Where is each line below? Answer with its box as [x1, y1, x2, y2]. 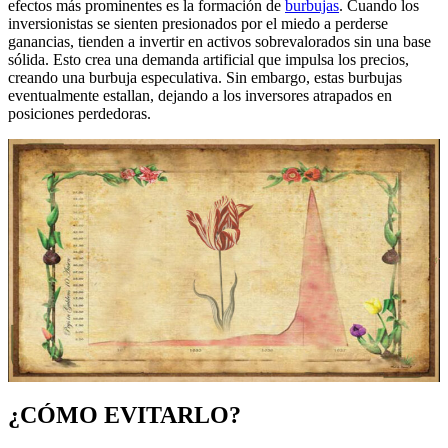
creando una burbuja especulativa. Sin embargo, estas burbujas [8, 69, 402, 87]
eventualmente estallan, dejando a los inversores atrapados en [8, 87, 392, 105]
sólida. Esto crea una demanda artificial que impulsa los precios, [8, 51, 409, 69]
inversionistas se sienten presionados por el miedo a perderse [8, 15, 388, 33]
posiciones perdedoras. [8, 105, 151, 123]
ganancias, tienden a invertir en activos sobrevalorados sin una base [8, 33, 431, 51]
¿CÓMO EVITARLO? [8, 402, 241, 429]
